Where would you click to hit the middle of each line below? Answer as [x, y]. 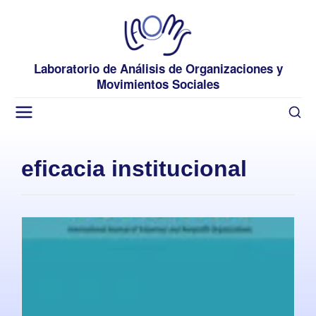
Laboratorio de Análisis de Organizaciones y [158, 68]
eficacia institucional [134, 169]
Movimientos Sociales [158, 84]
